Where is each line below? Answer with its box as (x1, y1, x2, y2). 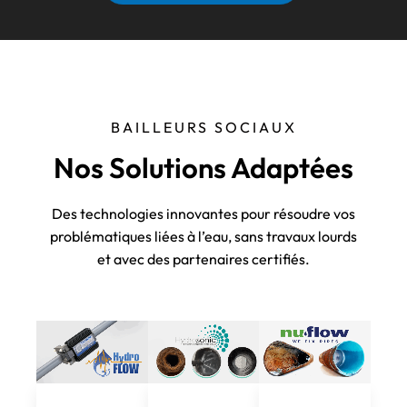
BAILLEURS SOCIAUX (110, 118, 297, 137)
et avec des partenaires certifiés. (97, 250, 310, 269)
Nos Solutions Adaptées (54, 150, 353, 186)
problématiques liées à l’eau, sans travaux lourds (50, 227, 357, 246)
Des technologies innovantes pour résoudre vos (52, 204, 355, 223)
